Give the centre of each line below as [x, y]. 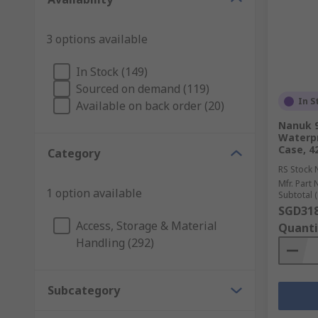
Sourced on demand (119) [143, 89]
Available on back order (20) [150, 106]
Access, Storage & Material [147, 226]
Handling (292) [115, 243]
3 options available [97, 39]
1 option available [94, 193]
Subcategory [84, 290]
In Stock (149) [112, 72]
